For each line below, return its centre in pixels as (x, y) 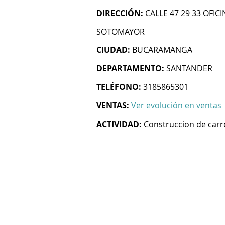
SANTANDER (189, 68)
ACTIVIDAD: (119, 124)
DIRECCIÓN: (120, 13)
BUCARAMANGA (162, 50)
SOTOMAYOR (121, 32)
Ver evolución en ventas (176, 105)
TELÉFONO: (119, 87)
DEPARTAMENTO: (130, 68)
